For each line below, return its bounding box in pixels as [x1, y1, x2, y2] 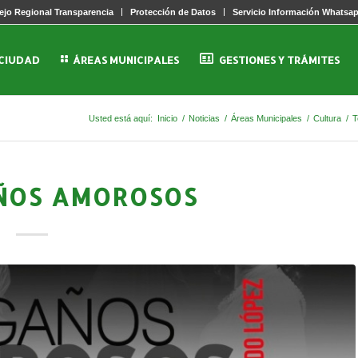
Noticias [189, 113, 221, 123]
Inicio [157, 113, 178, 123]
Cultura [313, 113, 342, 123]
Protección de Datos [130, 7, 217, 17]
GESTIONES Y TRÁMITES [218, 54, 340, 66]
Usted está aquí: [89, 113, 153, 123]
